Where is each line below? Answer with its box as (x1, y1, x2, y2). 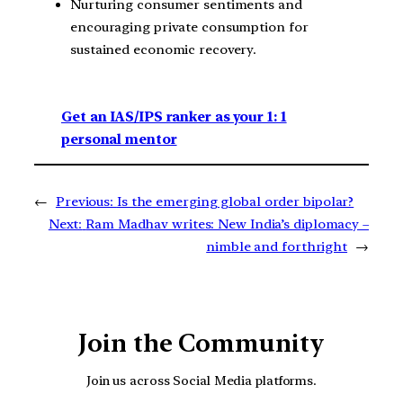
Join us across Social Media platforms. (85, 372, 318, 389)
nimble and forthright (206, 237, 348, 255)
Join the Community (78, 327, 325, 358)
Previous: (55, 193, 114, 210)
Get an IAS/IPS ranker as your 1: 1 (61, 108, 287, 125)
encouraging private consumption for (70, 19, 309, 36)
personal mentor (61, 130, 177, 148)
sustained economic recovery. (70, 41, 257, 58)
